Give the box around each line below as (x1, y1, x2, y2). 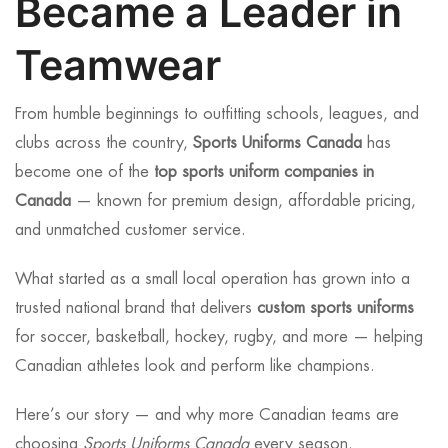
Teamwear (15, 40, 221, 91)
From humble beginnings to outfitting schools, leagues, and (15, 106, 419, 123)
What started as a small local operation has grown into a (15, 271, 410, 288)
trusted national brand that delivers (15, 300, 257, 317)
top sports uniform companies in (154, 164, 374, 181)
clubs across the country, (15, 135, 193, 152)
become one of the (15, 164, 154, 181)
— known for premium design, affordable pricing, (71, 193, 416, 210)
